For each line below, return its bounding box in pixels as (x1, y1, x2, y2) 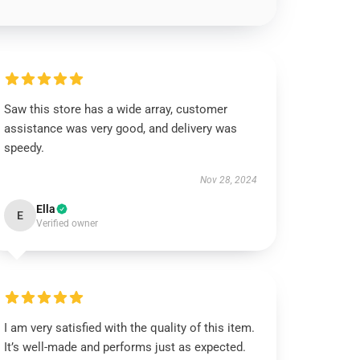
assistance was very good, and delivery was (4, 121, 238, 136)
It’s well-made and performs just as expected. (4, 340, 247, 354)
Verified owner (36, 218, 99, 229)
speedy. (4, 141, 45, 155)
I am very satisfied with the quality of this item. (4, 321, 256, 335)
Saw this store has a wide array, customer (4, 102, 228, 117)
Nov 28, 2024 (199, 174, 257, 186)
